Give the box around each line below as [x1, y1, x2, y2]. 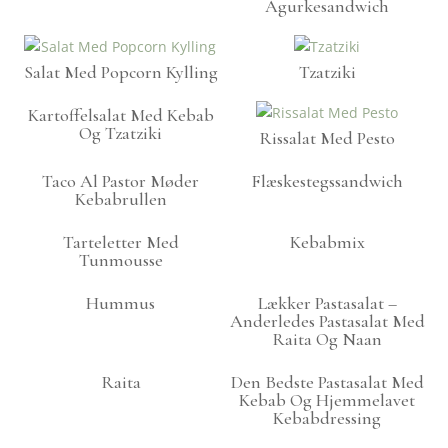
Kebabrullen [74, 188, 167, 211]
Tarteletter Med [62, 231, 179, 254]
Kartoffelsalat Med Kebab [27, 104, 214, 127]
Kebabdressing [273, 407, 382, 430]
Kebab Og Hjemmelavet [239, 389, 416, 412]
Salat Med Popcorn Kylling [23, 61, 218, 84]
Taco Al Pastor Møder [42, 170, 200, 193]
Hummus [86, 292, 156, 315]
